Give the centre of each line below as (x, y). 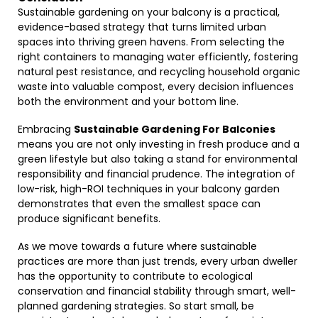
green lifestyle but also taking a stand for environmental (158, 159)
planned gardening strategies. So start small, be (136, 306)
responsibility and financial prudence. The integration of (157, 174)
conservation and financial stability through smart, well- (157, 291)
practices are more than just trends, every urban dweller (158, 261)
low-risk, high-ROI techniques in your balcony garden (149, 189)
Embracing (46, 129)
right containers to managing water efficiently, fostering (158, 57)
